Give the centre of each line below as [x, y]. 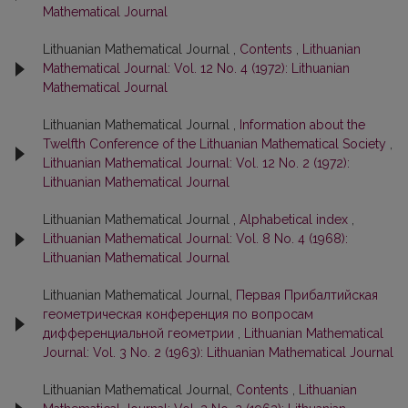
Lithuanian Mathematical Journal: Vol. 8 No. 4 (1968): [195, 239]
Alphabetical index [296, 219]
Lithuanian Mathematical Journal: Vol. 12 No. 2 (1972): [196, 163]
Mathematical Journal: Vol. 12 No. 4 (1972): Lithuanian [196, 68]
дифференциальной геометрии [140, 333]
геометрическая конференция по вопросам [178, 314]
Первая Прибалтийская [307, 295]
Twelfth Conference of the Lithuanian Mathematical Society [216, 144]
